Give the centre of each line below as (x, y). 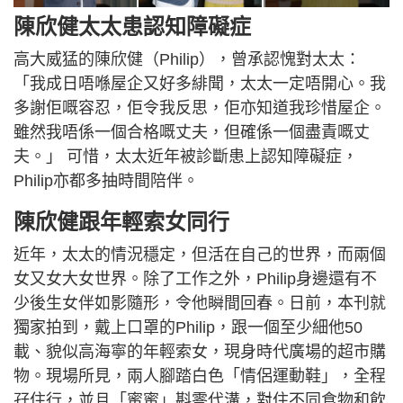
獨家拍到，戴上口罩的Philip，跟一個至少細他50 (188, 328)
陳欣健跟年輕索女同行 (121, 222)
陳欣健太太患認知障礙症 (132, 27)
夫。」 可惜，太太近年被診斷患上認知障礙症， (186, 157)
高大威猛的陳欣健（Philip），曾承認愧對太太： (187, 60)
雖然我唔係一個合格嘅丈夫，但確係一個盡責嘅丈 (192, 133)
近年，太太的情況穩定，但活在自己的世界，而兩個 (200, 255)
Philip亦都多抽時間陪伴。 (106, 181)
